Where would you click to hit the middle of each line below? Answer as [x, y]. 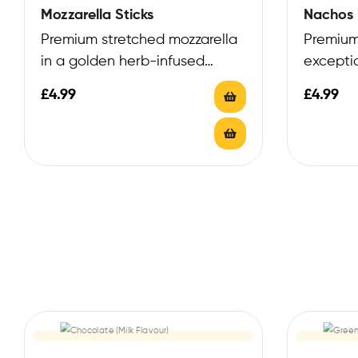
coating [66, 84]
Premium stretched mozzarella [139, 40]
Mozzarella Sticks [97, 16]
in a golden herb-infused [123, 62]
